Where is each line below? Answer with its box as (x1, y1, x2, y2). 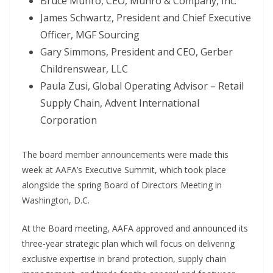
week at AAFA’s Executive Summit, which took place (22, 163, 226, 175)
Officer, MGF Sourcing (40, 27, 140, 41)
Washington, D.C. (22, 194, 90, 206)
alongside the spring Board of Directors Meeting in (22, 179, 222, 191)
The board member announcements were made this (22, 148, 229, 160)
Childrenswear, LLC (40, 62, 128, 76)
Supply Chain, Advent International (40, 96, 199, 110)
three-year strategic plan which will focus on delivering (22, 237, 235, 249)
